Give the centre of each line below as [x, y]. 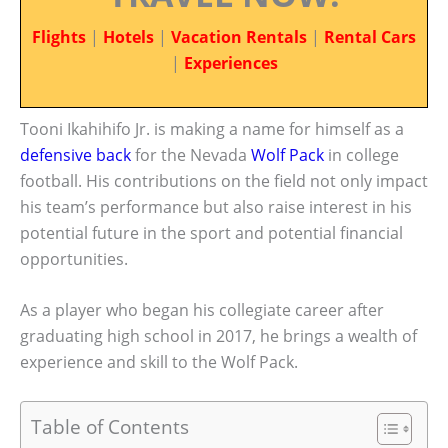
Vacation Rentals [239, 37]
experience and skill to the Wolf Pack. [159, 362]
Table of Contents [110, 426]
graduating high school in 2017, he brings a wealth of [218, 336]
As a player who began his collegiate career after [202, 310]
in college [361, 154]
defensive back [75, 154]
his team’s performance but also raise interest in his [216, 206]
